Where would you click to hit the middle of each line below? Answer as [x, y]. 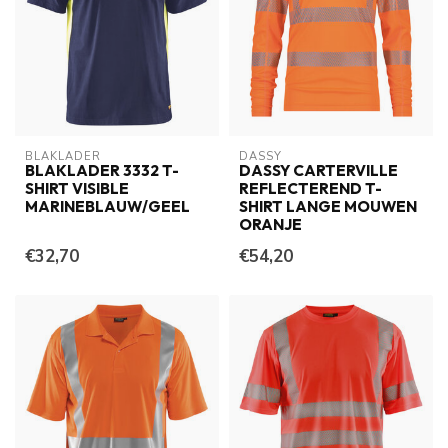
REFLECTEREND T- [310, 189]
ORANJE [270, 225]
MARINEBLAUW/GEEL [107, 207]
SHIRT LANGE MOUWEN [328, 207]
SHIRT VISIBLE [77, 189]
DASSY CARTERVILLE [318, 171]
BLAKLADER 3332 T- [102, 171]
